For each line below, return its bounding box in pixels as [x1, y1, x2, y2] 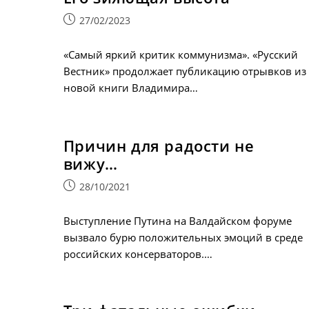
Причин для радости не [63, 134, 255, 156]
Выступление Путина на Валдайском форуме [63, 213, 292, 228]
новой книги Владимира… [63, 80, 198, 94]
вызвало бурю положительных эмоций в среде [63, 230, 303, 244]
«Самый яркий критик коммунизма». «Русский [63, 47, 298, 61]
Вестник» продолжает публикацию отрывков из [63, 63, 306, 78]
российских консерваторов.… [63, 246, 212, 261]
